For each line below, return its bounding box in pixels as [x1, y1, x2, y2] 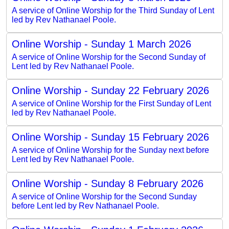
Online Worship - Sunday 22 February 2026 [12, 84, 209, 96]
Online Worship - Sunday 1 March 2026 [12, 38, 191, 50]
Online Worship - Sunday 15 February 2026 [12, 131, 209, 143]
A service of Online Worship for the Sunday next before [12, 145, 209, 154]
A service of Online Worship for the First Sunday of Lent [12, 99, 211, 108]
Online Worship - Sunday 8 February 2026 [12, 177, 203, 189]
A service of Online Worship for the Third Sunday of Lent [12, 6, 214, 15]
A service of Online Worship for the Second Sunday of [12, 52, 205, 61]
